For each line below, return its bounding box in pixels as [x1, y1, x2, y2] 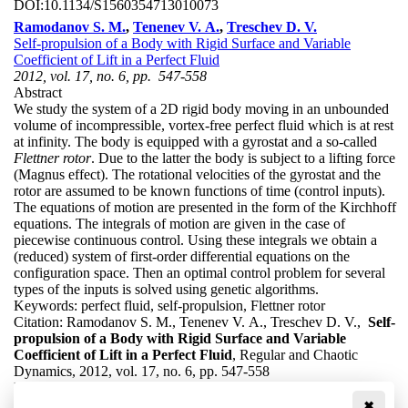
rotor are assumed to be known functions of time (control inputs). [14, 182, 385, 199]
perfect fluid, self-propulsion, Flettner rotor [81, 297, 325, 313]
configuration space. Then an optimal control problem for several [14, 264, 385, 280]
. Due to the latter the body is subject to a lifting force [91, 149, 395, 166]
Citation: [14, 313, 66, 330]
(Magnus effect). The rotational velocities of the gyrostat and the [14, 166, 381, 182]
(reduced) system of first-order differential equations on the [14, 248, 350, 264]
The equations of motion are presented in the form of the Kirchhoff [14, 199, 396, 215]
